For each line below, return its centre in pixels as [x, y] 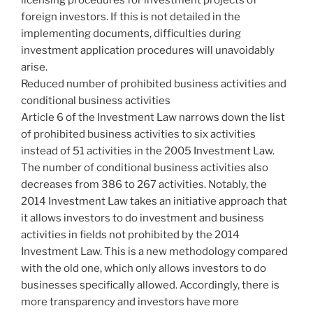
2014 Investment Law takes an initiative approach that [154, 201]
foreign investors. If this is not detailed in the [131, 16]
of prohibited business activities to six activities [138, 134]
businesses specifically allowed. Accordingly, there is [150, 285]
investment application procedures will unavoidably [148, 50]
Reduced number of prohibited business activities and [154, 83]
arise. [34, 67]
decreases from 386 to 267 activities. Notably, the [144, 184]
